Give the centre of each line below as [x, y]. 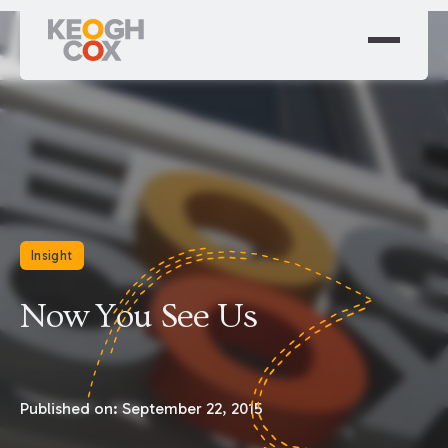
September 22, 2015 [192, 408]
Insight [52, 256]
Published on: [70, 408]
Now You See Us [138, 316]
